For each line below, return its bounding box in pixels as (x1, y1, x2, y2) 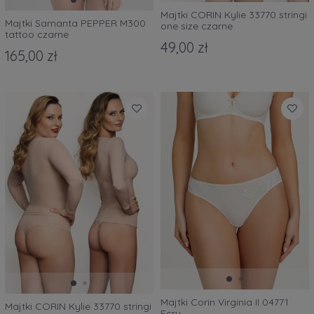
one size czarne (161, 20, 233, 33)
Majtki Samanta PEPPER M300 (5, 17, 146, 30)
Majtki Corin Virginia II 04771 (161, 296, 289, 309)
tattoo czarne (5, 28, 69, 41)
